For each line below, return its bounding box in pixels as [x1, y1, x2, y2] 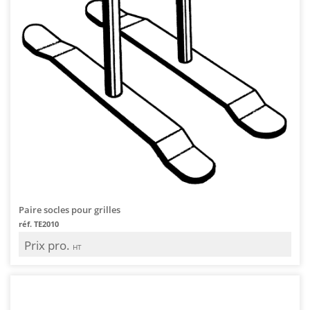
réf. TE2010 [19, 218, 59, 229]
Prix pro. [24, 237, 73, 253]
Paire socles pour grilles [19, 203, 120, 216]
